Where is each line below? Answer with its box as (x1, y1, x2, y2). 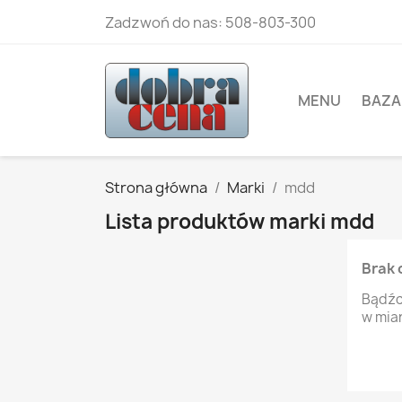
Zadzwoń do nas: (105, 13, 225, 32)
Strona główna (105, 178, 207, 197)
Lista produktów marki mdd (105, 208, 374, 235)
